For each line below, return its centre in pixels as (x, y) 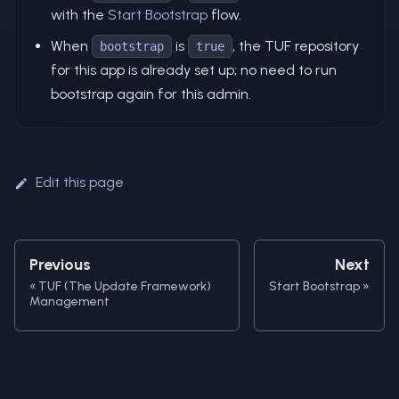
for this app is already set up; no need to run (194, 69)
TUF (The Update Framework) (125, 286)
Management (69, 301)
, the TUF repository (296, 45)
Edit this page (80, 182)
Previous (60, 264)
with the (79, 14)
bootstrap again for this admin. (151, 94)
